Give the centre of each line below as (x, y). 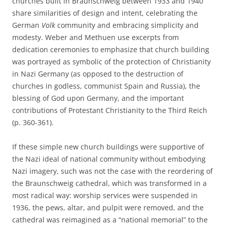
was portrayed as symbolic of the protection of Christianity (111, 62)
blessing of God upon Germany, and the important (98, 98)
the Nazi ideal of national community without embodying (109, 159)
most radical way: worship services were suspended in (105, 195)
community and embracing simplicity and (128, 25)
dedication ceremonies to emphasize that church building (111, 49)
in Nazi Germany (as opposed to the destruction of (98, 74)
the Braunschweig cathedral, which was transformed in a (109, 183)
